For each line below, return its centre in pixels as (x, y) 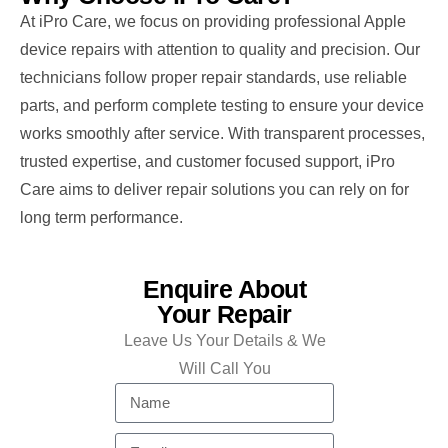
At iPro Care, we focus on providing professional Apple (213, 21)
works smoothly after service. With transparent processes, (222, 133)
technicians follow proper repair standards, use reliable (213, 77)
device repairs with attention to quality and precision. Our (220, 49)
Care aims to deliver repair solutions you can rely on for (214, 189)
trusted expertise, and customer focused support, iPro (207, 161)
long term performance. (101, 217)
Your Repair (224, 313)
